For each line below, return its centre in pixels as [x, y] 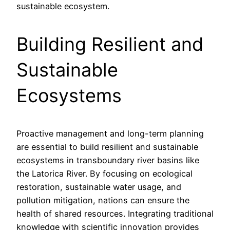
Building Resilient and [110, 44]
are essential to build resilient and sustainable [107, 147]
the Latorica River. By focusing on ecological [104, 174]
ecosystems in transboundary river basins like [108, 160]
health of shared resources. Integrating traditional [115, 214]
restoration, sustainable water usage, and [99, 187]
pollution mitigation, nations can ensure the [103, 200]
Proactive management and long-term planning [110, 133]
